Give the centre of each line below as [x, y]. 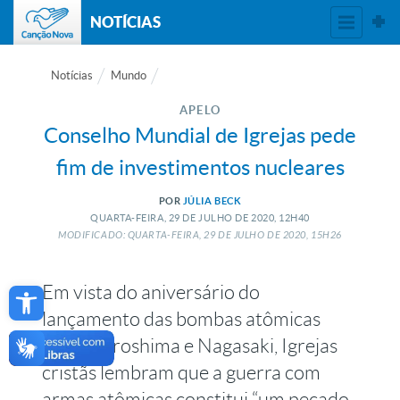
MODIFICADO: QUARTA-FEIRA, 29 [137, 235]
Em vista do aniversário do [151, 292]
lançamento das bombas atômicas [182, 319]
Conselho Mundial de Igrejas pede [200, 135]
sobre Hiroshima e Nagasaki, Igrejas [190, 346]
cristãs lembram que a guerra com [182, 373]
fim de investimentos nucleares [200, 167]
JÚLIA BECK [212, 201]
